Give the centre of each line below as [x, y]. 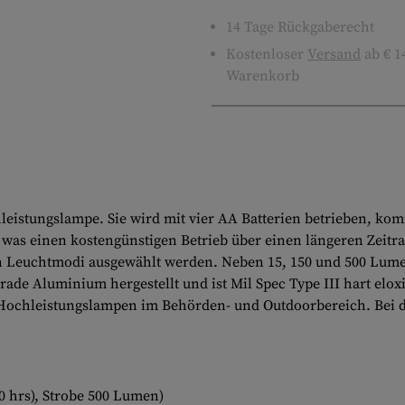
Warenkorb [263, 76]
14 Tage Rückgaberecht [300, 27]
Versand [334, 54]
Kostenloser [267, 54]
